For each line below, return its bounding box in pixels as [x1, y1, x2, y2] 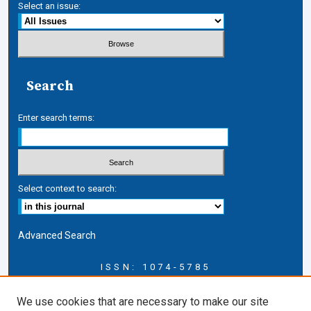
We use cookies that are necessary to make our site [17, 295, 269, 308]
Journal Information [28, 286, 137, 301]
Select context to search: [18, 183, 117, 194]
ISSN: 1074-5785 [100, 262, 211, 273]
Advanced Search [18, 230, 96, 242]
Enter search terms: [18, 112, 95, 123]
